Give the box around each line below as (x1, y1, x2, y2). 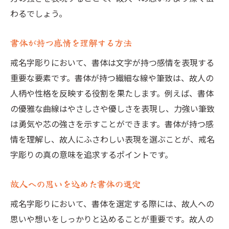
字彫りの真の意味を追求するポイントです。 (10, 148, 173, 161)
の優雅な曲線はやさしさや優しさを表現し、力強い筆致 (10, 102, 215, 114)
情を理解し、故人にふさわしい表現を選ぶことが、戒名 (10, 133, 215, 145)
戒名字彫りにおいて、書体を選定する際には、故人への (10, 197, 214, 210)
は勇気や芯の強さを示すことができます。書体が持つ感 (10, 118, 214, 130)
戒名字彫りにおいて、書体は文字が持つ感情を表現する (10, 56, 214, 68)
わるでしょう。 (10, 7, 67, 19)
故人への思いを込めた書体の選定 (10, 177, 141, 190)
